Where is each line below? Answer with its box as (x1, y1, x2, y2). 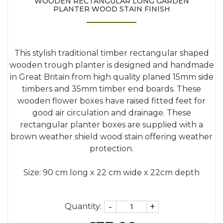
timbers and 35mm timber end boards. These (22, 84, 201, 94)
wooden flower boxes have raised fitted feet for (17, 96, 206, 106)
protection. (90, 143, 133, 153)
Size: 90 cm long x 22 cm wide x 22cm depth (23, 167, 200, 177)
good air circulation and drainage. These (32, 108, 191, 117)
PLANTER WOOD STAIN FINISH (53, 4, 170, 13)
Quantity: (64, 201, 102, 211)
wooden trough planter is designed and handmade (9, 60, 214, 70)
